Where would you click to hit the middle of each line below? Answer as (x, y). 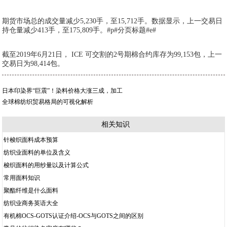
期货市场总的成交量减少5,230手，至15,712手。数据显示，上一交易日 (112, 21)
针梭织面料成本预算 (31, 140)
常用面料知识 (22, 178)
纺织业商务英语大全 (31, 203)
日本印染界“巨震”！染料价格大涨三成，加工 (63, 91)
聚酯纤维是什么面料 (31, 191)
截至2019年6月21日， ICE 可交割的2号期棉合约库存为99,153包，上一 (112, 54)
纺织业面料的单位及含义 (37, 153)
